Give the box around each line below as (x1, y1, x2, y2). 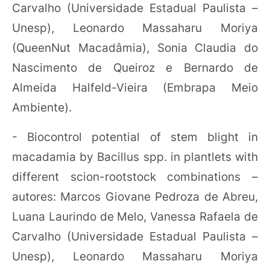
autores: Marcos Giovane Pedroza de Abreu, (12, 189, 258, 204)
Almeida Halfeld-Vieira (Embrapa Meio (12, 80, 258, 95)
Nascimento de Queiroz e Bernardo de (12, 60, 258, 75)
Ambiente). (12, 100, 72, 115)
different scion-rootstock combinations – (12, 169, 258, 184)
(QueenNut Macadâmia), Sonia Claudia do (12, 40, 258, 55)
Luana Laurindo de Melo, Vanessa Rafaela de (12, 209, 258, 224)
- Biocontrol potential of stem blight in (12, 130, 258, 145)
